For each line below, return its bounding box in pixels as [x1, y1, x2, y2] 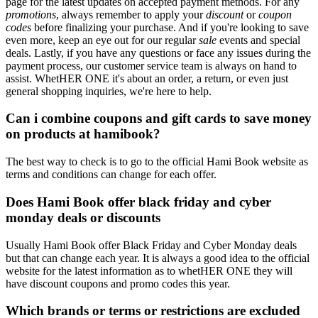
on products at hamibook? [6, 126, 160, 142]
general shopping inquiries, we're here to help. [6, 84, 212, 97]
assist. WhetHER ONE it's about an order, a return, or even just [6, 72, 288, 84]
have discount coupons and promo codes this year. [6, 277, 230, 290]
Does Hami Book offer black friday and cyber [6, 194, 271, 209]
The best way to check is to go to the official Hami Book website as [6, 155, 308, 168]
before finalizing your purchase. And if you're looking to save [31, 21, 309, 33]
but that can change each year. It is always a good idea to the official [6, 251, 309, 264]
